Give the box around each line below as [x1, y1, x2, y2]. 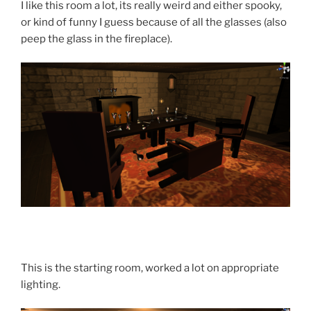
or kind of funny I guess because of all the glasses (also [21, 15, 287, 28]
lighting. [21, 278, 60, 291]
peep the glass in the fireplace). [21, 32, 172, 45]
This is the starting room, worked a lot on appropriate [21, 261, 279, 274]
